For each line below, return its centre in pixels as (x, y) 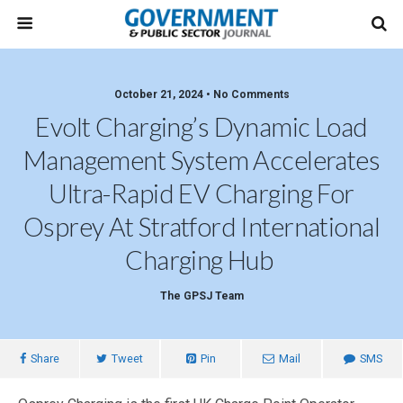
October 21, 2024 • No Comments (201, 94)
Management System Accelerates (201, 160)
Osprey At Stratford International (201, 227)
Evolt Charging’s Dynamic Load (201, 127)
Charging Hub (201, 260)
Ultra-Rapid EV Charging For (201, 193)
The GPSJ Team (201, 296)
